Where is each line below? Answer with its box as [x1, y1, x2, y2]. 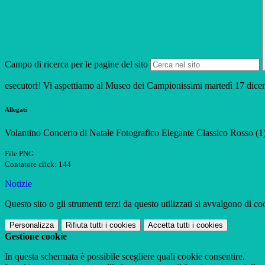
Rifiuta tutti [66, 221, 103, 230]
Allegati [5, 106, 27, 114]
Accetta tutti [148, 221, 190, 230]
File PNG [5, 149, 34, 159]
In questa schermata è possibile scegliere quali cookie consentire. [5, 251, 245, 262]
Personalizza [9, 221, 54, 230]
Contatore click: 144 [5, 160, 71, 169]
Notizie [5, 179, 32, 189]
